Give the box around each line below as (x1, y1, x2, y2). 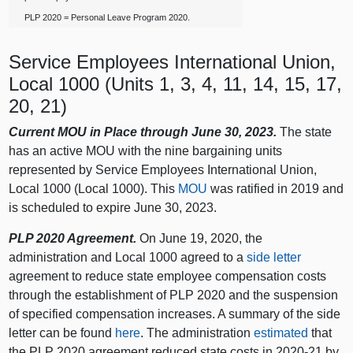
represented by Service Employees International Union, (9, 163, 318, 177)
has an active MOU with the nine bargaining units (9, 144, 283, 158)
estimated (254, 326, 309, 340)
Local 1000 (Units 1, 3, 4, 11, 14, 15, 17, (9, 72, 343, 95)
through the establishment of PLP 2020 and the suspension (9, 288, 339, 303)
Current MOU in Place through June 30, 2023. (9, 125, 277, 139)
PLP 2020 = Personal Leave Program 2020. (24, 12, 191, 22)
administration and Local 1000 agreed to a (9, 251, 247, 265)
